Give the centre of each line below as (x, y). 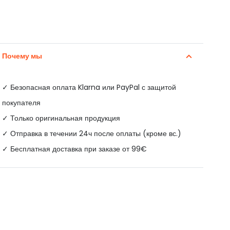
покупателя (21, 103)
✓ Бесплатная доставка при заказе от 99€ (74, 149)
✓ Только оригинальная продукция (61, 118)
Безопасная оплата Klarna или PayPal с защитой (93, 88)
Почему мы (22, 56)
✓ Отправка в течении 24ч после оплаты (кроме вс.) (91, 134)
